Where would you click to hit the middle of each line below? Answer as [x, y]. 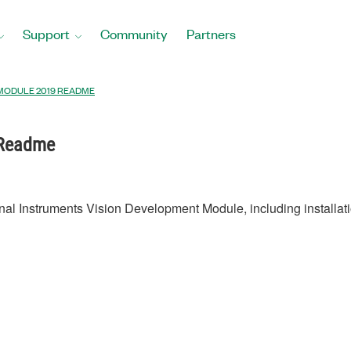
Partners [211, 34]
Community [134, 34]
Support [46, 34]
